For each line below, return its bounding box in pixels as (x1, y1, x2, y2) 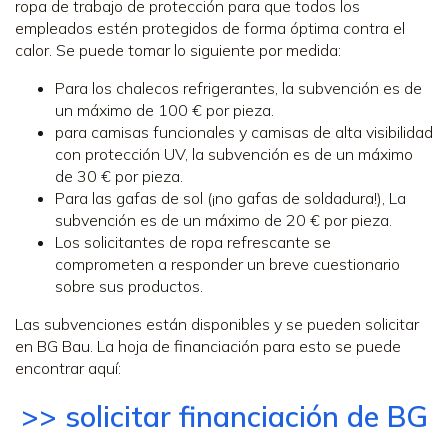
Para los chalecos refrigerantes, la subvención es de (55, 77, 422, 98)
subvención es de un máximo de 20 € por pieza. (55, 209, 392, 230)
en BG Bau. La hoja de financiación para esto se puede (15, 335, 401, 356)
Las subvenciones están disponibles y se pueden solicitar (15, 313, 419, 334)
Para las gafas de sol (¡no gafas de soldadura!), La (55, 187, 406, 208)
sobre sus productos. (55, 275, 203, 296)
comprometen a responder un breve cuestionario (55, 253, 400, 274)
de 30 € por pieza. (55, 165, 183, 186)
